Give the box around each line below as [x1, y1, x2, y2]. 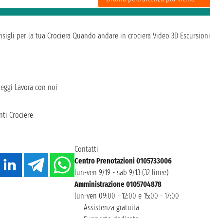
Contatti [74, 145, 98, 154]
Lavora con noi [15, 83, 57, 92]
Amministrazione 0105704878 [74, 180, 162, 189]
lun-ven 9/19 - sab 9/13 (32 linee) [74, 168, 168, 178]
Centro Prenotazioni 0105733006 [74, 156, 172, 166]
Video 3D [153, 31, 178, 41]
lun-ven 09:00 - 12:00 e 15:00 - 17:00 [74, 191, 179, 201]
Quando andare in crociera [73, 31, 151, 41]
